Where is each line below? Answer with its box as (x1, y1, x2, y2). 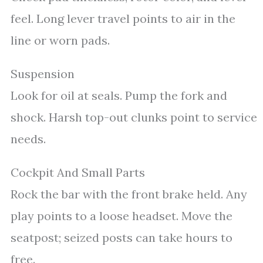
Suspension (11, 66, 75, 81)
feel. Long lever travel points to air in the (11, 11, 235, 26)
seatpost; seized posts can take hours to (11, 230, 232, 245)
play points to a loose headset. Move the (11, 208, 232, 223)
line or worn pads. (11, 33, 110, 48)
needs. (11, 131, 46, 146)
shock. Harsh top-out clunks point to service (11, 110, 257, 124)
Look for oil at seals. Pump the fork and (11, 88, 227, 103)
